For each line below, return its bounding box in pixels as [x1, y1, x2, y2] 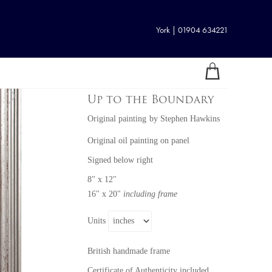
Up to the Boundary [87, 95, 214, 106]
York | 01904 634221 [156, 25, 228, 35]
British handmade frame [87, 246, 170, 256]
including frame [123, 189, 177, 199]
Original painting [87, 114, 149, 123]
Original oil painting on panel [87, 136, 189, 145]
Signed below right [87, 155, 153, 165]
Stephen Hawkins [160, 114, 220, 123]
